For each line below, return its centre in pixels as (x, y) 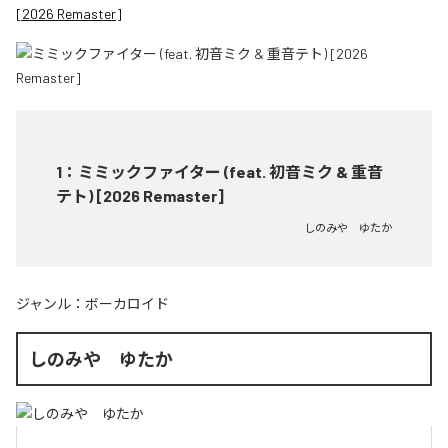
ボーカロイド (127, 303)
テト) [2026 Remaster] (140, 195)
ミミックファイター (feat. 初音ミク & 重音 (230, 171)
